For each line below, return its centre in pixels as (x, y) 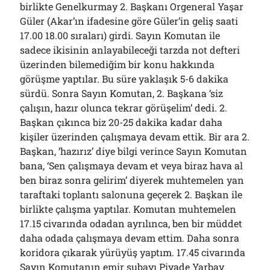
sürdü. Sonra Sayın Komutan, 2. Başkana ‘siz (122, 93)
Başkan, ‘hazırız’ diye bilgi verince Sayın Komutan (134, 151)
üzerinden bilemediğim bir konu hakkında (118, 64)
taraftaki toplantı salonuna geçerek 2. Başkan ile (131, 194)
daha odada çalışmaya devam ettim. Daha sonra (130, 238)
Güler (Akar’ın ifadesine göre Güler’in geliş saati (129, 21)
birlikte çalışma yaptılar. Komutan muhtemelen (128, 209)
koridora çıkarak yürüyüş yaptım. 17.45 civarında (133, 252)
